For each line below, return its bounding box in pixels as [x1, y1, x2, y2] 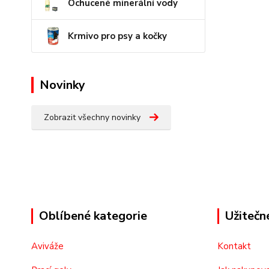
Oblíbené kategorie [39, 208, 147, 224]
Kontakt [217, 240, 251, 252]
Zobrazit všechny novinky [44, 112, 141, 123]
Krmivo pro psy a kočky [68, 30, 167, 42]
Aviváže [31, 240, 64, 252]
